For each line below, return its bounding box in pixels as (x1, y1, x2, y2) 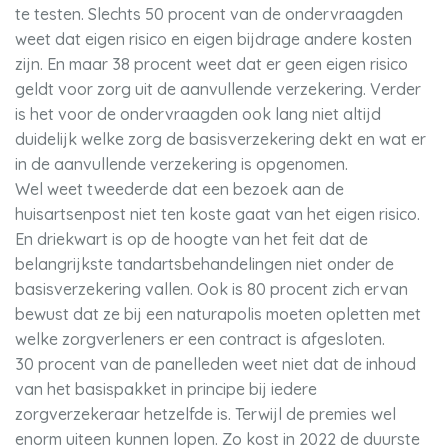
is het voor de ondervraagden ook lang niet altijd (15, 104, 381, 124)
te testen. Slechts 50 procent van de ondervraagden (15, 4, 403, 24)
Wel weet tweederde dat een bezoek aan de (15, 179, 344, 199)
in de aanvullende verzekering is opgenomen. (15, 154, 348, 174)
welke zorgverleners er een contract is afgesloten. (15, 329, 389, 349)
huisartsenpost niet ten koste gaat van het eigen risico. (15, 204, 420, 224)
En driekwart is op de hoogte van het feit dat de (15, 229, 368, 249)
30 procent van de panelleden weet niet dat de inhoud (15, 354, 416, 374)
